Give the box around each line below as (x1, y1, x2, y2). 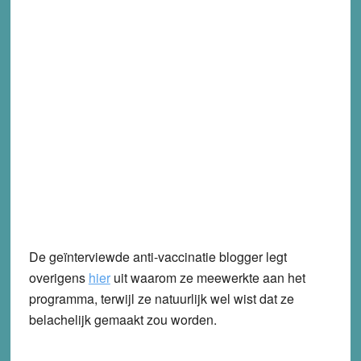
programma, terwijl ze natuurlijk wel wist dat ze (28, 288, 294, 308)
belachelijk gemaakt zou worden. (28, 309, 217, 329)
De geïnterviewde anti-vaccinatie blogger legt (28, 247, 287, 266)
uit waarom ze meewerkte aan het (110, 268, 305, 287)
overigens (28, 268, 89, 287)
